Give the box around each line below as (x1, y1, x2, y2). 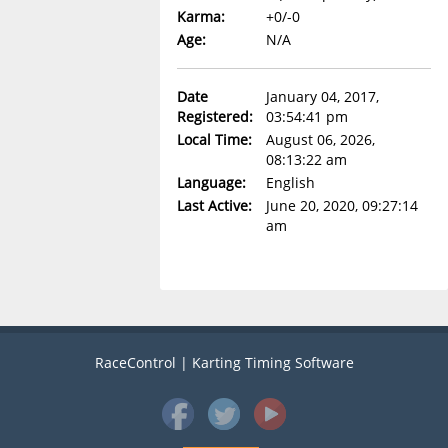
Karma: (176, 7, 225, 27)
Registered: (176, 107, 253, 127)
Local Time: (176, 130, 252, 150)
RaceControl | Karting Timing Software (94, 353, 354, 373)
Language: (176, 173, 246, 193)
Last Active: (176, 196, 252, 216)
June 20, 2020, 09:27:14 (265, 196, 418, 216)
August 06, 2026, (265, 130, 375, 150)
